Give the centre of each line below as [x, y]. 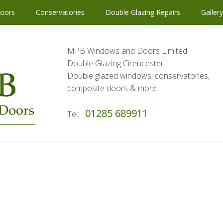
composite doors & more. [112, 88]
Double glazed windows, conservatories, [138, 76]
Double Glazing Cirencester [115, 63]
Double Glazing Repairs [142, 12]
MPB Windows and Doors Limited [127, 51]
